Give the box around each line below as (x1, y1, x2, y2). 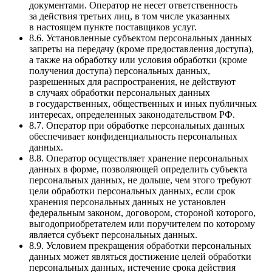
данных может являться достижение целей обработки (29, 251, 251, 262)
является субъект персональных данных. (29, 229, 197, 240)
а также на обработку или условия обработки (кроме (29, 54, 247, 65)
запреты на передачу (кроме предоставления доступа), (29, 43, 254, 54)
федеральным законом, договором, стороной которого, (29, 207, 256, 218)
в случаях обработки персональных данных (29, 87, 210, 98)
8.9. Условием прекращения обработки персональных (29, 240, 251, 251)
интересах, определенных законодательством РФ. (29, 109, 235, 120)
